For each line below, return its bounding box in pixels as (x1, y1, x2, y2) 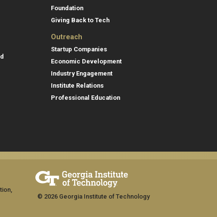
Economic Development (51, 58, 122, 65)
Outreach (51, 33, 82, 42)
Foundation (51, 4, 83, 12)
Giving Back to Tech (51, 16, 109, 24)
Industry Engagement (51, 70, 112, 77)
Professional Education (51, 94, 120, 102)
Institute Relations (51, 82, 104, 90)
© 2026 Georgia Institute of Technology (37, 193, 150, 201)
